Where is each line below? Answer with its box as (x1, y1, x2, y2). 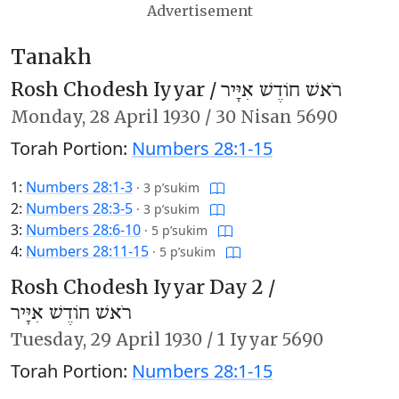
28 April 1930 (90, 106, 200, 127)
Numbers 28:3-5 (26, 199, 133, 218)
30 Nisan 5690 (216, 106, 338, 127)
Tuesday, (11, 329, 91, 350)
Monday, (11, 106, 90, 127)
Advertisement (146, 2, 253, 20)
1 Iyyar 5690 (217, 329, 323, 350)
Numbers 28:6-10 (26, 220, 141, 240)
